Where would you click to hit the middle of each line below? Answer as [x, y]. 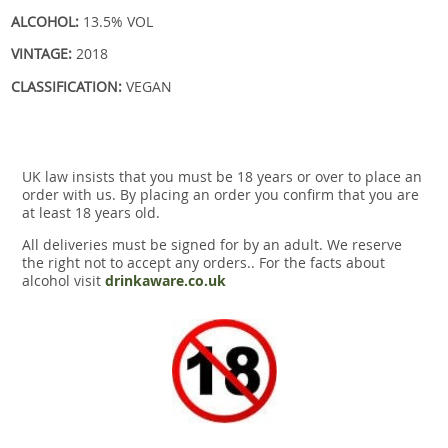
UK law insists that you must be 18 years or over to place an [222, 176]
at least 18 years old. [93, 212]
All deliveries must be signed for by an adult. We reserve [212, 245]
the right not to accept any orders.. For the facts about [203, 263]
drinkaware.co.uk [165, 281]
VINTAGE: [44, 54]
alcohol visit [63, 281]
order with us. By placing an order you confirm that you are [220, 194]
